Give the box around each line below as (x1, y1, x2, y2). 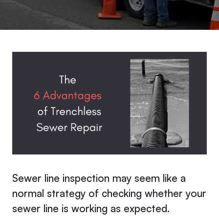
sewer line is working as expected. (12, 201, 170, 215)
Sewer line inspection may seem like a (12, 171, 186, 184)
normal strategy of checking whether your (12, 186, 206, 199)
